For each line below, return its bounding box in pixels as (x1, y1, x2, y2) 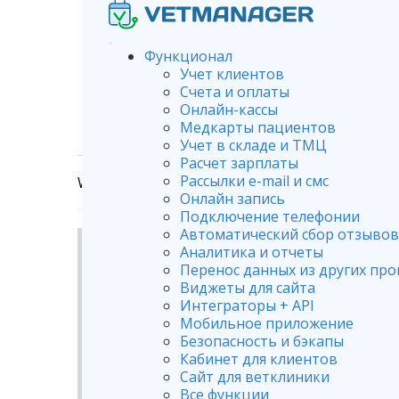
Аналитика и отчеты (180, 242, 323, 263)
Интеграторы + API (180, 296, 314, 316)
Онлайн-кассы (180, 100, 278, 120)
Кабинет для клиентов (180, 349, 338, 370)
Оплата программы (124, 173, 261, 192)
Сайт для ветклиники (180, 367, 330, 387)
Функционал (144, 46, 232, 67)
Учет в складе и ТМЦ (180, 135, 327, 156)
